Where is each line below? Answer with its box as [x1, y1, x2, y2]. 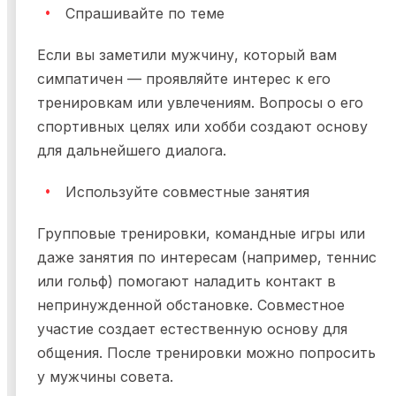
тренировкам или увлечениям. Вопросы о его [37, 94, 363, 112]
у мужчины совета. [37, 368, 173, 386]
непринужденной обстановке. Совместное [37, 296, 345, 315]
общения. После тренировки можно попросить [37, 344, 376, 362]
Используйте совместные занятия [65, 183, 309, 202]
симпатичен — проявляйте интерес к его [37, 70, 331, 88]
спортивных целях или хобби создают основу [37, 118, 368, 136]
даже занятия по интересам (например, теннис [37, 248, 377, 267]
